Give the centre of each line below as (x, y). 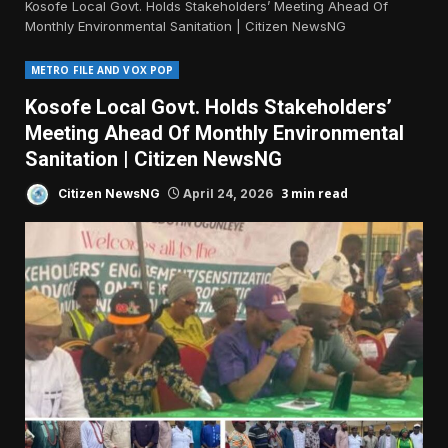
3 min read (314, 193)
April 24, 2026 (228, 193)
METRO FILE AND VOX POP (102, 70)
